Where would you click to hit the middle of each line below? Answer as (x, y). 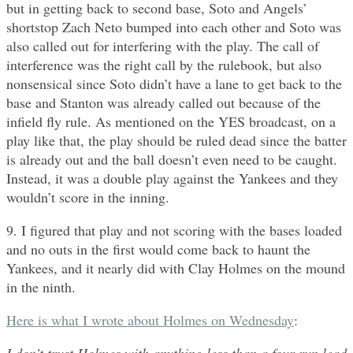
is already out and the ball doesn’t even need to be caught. (172, 160)
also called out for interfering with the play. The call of (163, 46)
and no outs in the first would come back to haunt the (158, 249)
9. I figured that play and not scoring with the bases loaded (174, 230)
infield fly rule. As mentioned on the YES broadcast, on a (171, 122)
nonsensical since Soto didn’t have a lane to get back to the (174, 84)
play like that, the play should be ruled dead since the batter (176, 141)
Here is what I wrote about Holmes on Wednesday (150, 320)
